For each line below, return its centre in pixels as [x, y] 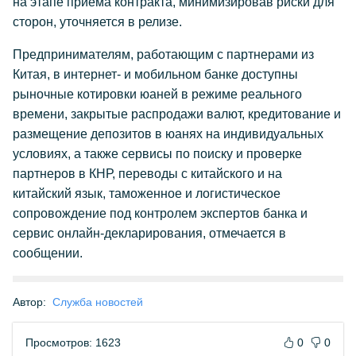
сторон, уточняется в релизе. [97, 22]
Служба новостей [98, 302]
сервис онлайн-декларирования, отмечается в [149, 233]
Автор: [29, 302]
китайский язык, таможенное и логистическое [147, 193]
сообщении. [48, 253]
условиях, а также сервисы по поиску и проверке [157, 154]
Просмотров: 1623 [73, 342]
